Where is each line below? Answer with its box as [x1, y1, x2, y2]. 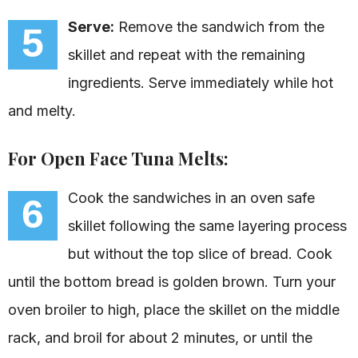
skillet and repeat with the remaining [68, 46, 305, 63]
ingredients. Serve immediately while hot [68, 74, 333, 91]
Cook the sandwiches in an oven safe [68, 189, 315, 206]
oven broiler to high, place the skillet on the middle [8, 300, 340, 318]
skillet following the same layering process [68, 217, 347, 234]
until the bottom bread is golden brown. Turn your [8, 272, 336, 290]
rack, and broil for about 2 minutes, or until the [8, 328, 312, 346]
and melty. [8, 101, 76, 119]
